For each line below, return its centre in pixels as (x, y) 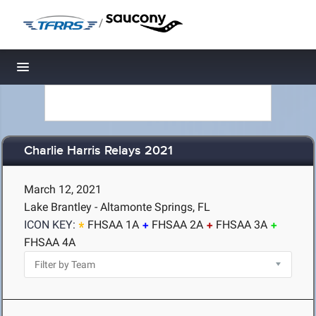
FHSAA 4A (50, 242)
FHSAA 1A (113, 225)
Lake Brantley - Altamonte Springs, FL (117, 207)
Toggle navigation (71, 71)
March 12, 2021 (63, 189)
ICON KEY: (50, 225)
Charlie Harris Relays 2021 (98, 151)
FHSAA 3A (242, 225)
